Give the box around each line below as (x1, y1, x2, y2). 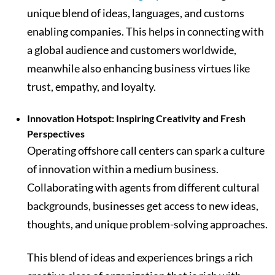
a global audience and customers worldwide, (27, 43, 236, 57)
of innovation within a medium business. (27, 162, 219, 176)
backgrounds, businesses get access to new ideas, (27, 199, 258, 213)
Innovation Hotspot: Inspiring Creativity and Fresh (27, 112, 246, 125)
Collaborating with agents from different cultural (27, 180, 260, 195)
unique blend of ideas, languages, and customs (27, 6, 244, 20)
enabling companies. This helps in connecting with (27, 25, 264, 39)
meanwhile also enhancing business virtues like (27, 61, 250, 76)
